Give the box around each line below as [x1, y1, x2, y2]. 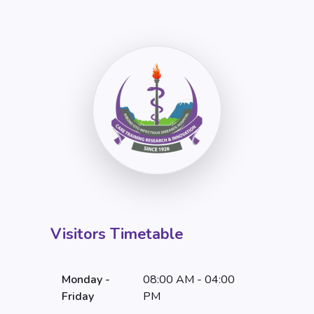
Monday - [62, 272, 110, 288]
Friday [62, 289, 94, 305]
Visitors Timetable [50, 224, 183, 245]
